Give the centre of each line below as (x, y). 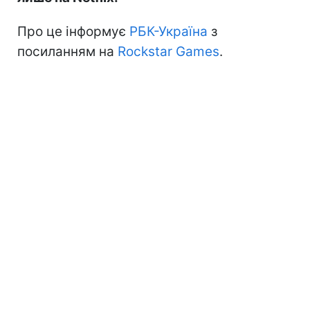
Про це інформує (73, 31)
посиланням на (67, 51)
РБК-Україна (168, 31)
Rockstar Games (168, 51)
